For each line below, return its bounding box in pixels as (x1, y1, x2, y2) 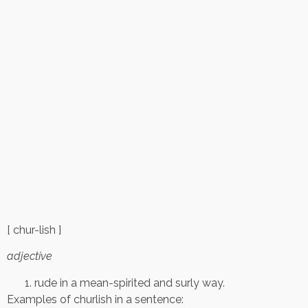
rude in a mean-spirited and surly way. (34, 276, 225, 289)
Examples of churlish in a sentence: (7, 292, 184, 306)
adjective (7, 250, 52, 263)
